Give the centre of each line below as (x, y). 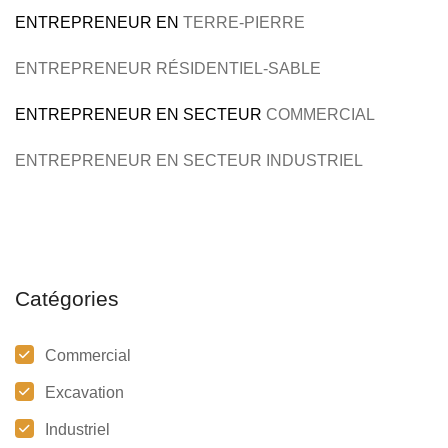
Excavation (84, 393)
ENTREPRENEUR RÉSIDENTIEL (139, 69)
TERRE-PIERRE (242, 23)
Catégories (67, 299)
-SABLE (292, 69)
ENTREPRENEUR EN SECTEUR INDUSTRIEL (189, 161)
